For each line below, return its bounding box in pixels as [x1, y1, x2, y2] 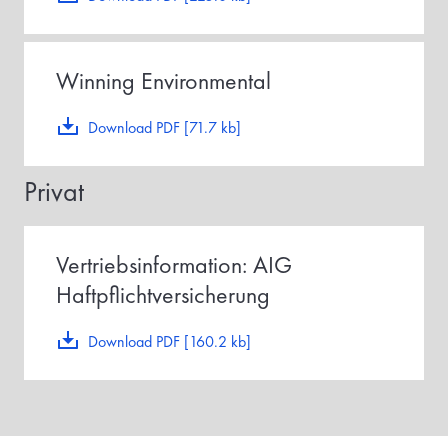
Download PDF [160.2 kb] [88, 331, 251, 352]
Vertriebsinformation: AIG [56, 249, 292, 280]
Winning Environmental [56, 65, 271, 96]
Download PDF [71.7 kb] [88, 117, 241, 138]
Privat [24, 174, 84, 209]
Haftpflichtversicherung [56, 279, 270, 310]
